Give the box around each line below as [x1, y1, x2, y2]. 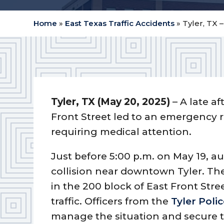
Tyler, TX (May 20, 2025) [51, 95, 170, 107]
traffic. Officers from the [51, 195, 171, 207]
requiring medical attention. [51, 125, 192, 137]
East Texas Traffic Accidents [65, 18, 175, 28]
